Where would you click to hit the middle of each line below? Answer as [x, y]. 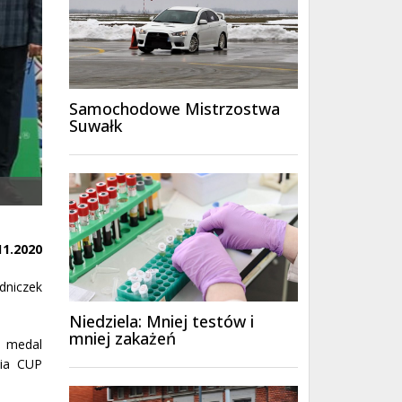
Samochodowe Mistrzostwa [174, 109]
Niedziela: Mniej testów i [161, 322]
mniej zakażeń [122, 339]
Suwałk [95, 126]
